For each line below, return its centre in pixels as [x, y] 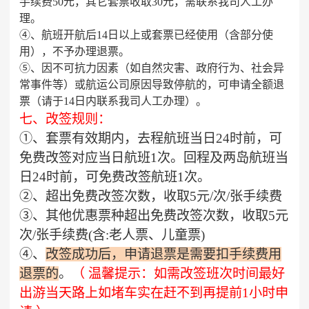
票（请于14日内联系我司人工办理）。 [113, 101]
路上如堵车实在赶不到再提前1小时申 [180, 293]
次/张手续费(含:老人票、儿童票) [112, 235]
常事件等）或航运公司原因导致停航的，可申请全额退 [152, 84]
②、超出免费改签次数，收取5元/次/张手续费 [151, 196]
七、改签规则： [65, 119]
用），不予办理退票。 [74, 51]
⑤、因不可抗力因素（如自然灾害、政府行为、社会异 [152, 68]
